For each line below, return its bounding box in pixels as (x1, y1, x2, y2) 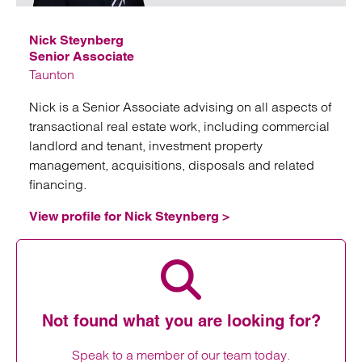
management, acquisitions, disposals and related (29, 157, 314, 173)
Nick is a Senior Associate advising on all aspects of (29, 99, 331, 115)
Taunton (29, 66, 74, 82)
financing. (29, 176, 86, 192)
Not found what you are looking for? (41, 311, 321, 330)
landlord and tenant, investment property (29, 137, 263, 154)
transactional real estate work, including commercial (29, 118, 330, 134)
